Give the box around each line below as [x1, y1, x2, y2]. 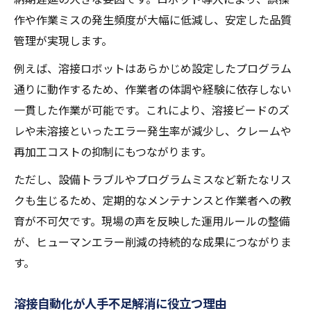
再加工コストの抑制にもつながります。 [14, 143, 212, 160]
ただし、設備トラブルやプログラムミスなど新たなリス [14, 171, 292, 188]
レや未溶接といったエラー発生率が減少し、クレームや [14, 122, 292, 140]
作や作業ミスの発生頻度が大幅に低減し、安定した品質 [14, 11, 292, 28]
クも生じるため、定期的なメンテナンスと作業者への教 [14, 192, 292, 209]
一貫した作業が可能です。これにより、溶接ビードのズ [14, 101, 289, 119]
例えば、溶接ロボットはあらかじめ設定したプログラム [14, 60, 292, 77]
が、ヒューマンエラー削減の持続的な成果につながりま [14, 233, 292, 251]
